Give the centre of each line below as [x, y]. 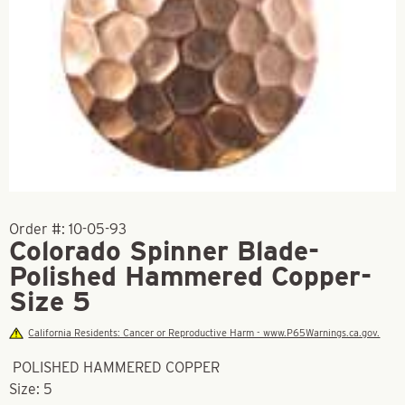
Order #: [39, 229]
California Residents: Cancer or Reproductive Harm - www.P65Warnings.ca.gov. [204, 333]
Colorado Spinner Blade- [164, 250]
